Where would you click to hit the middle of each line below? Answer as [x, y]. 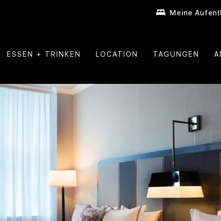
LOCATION [117, 54]
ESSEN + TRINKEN [44, 54]
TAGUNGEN [176, 54]
